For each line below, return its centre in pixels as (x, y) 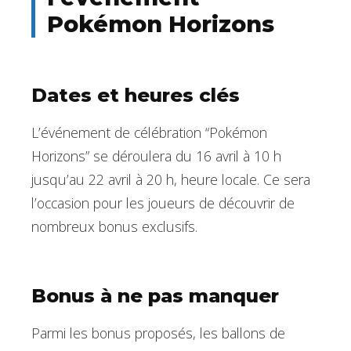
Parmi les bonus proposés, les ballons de (158, 333)
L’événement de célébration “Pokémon (149, 133)
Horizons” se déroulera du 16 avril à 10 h (156, 156)
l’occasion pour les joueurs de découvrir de (163, 203)
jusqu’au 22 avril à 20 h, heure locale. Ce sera (171, 180)
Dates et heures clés (136, 96)
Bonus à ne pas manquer (155, 296)
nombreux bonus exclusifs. (114, 227)
